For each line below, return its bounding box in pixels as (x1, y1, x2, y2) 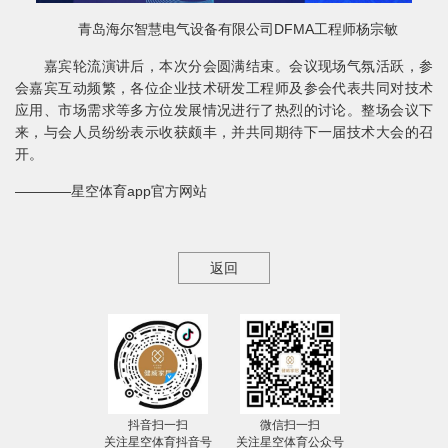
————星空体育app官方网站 (15, 183, 207, 200)
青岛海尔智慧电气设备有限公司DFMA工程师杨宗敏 (50, 21, 398, 38)
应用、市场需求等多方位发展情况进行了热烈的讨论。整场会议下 (15, 102, 433, 119)
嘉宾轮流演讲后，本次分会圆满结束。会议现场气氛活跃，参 (15, 58, 433, 75)
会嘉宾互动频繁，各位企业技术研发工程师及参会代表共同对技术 (15, 80, 433, 97)
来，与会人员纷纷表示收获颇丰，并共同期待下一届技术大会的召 (15, 124, 433, 141)
